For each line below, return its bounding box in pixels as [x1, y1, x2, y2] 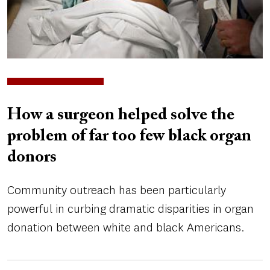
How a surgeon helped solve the [7, 107, 234, 124]
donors [7, 149, 57, 166]
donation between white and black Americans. [7, 219, 245, 236]
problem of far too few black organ [7, 128, 251, 145]
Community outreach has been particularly [7, 182, 226, 199]
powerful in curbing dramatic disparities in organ [7, 201, 254, 218]
